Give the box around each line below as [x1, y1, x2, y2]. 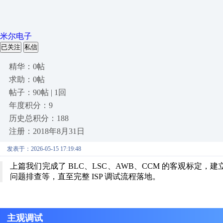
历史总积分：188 [9, 114, 69, 122]
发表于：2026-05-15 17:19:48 [7, 145, 81, 152]
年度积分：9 [9, 101, 53, 110]
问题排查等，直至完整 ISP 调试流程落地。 [10, 172, 160, 181]
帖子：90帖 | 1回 [9, 88, 66, 97]
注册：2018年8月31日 [9, 127, 85, 135]
